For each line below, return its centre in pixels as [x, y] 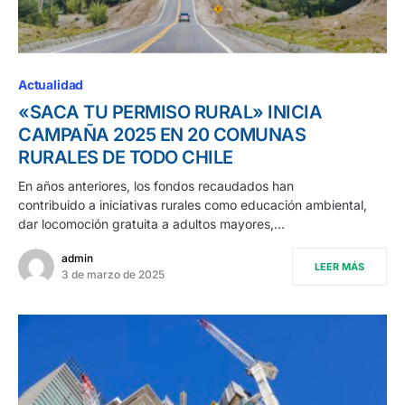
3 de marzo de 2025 [113, 274]
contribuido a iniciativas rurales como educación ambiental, [193, 204]
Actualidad [51, 84]
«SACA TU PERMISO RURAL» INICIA [170, 112]
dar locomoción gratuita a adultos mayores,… [151, 223]
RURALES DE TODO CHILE [126, 157]
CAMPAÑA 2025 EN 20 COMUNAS [162, 134]
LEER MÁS [339, 266]
